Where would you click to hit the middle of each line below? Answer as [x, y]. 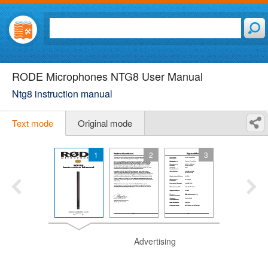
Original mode [105, 123]
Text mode [33, 123]
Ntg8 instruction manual [62, 94]
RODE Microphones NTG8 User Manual [107, 76]
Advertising [155, 241]
